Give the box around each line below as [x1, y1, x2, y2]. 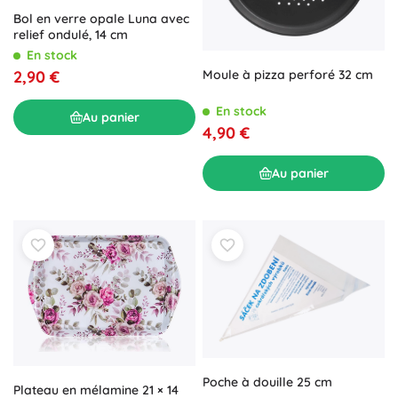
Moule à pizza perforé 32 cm [203, 67, 373, 84]
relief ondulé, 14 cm [13, 27, 128, 44]
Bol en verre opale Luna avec [13, 11, 189, 28]
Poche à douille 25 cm [203, 373, 332, 390]
